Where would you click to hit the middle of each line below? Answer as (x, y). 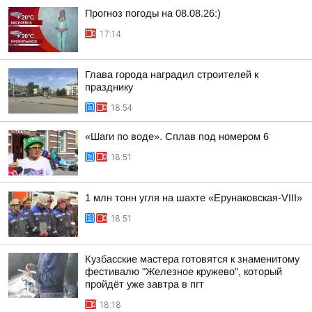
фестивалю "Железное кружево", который (184, 272)
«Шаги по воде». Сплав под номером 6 (177, 136)
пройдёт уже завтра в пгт (145, 284)
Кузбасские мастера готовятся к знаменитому (192, 259)
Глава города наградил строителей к (172, 75)
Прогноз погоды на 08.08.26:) (153, 13)
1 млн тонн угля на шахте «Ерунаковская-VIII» (194, 198)
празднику (109, 87)
